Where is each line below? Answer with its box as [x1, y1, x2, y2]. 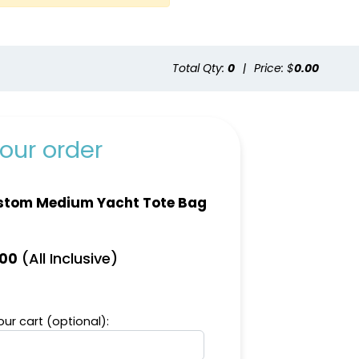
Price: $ [254, 59, 294, 76]
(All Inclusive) [18, 248, 118, 268]
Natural [195, 67, 244, 87]
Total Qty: [172, 59, 228, 76]
